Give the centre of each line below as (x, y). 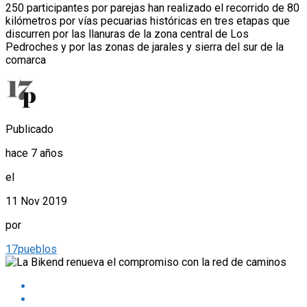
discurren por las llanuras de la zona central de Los (127, 34)
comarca (26, 60)
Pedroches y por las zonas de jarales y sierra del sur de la (145, 47)
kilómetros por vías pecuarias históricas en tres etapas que (148, 21)
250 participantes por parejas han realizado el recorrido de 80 (152, 8)
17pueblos (31, 249)
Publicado (29, 130)
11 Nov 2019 (36, 201)
